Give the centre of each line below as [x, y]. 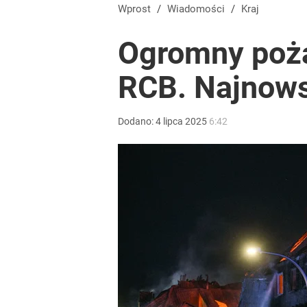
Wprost [139, 9]
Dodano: [137, 121]
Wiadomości [200, 9]
